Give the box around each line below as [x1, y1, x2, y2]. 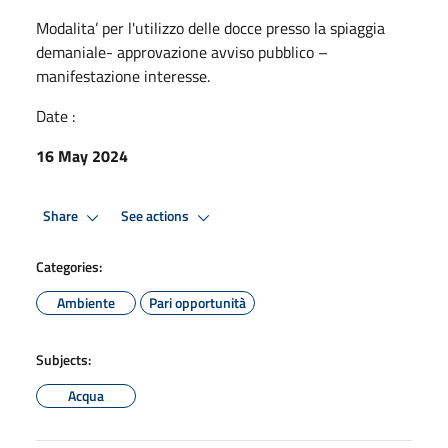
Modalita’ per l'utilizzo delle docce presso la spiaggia [36, 15, 385, 40]
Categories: [36, 255, 102, 277]
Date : [36, 103, 75, 128]
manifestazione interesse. [36, 63, 210, 88]
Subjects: [36, 348, 91, 370]
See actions [121, 205, 192, 228]
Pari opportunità [149, 291, 246, 313]
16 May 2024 [36, 143, 128, 168]
